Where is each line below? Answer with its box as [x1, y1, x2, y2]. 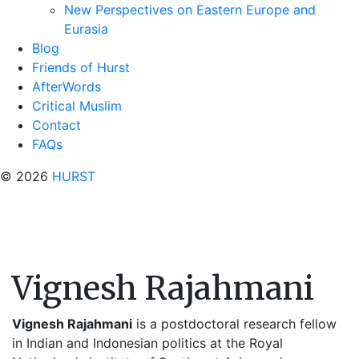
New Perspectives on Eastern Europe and [64, 2, 316, 18]
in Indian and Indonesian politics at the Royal [12, 335, 283, 351]
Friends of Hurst [32, 59, 130, 75]
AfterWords [32, 79, 101, 95]
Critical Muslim [32, 98, 122, 114]
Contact [32, 117, 81, 133]
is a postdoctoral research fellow [132, 316, 337, 332]
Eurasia [64, 21, 108, 37]
